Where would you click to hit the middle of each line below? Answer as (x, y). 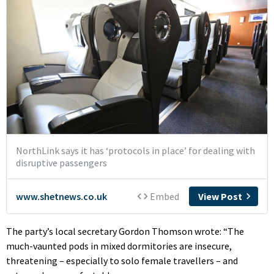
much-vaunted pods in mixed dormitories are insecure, (119, 246)
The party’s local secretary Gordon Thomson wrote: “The (125, 231)
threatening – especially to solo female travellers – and (122, 260)
